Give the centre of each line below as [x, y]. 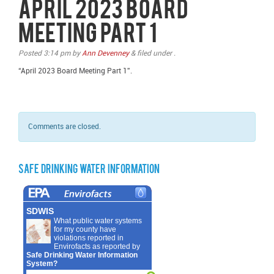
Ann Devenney [106, 53]
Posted [31, 53]
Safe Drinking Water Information [89, 170]
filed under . [155, 53]
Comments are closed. [65, 127]
